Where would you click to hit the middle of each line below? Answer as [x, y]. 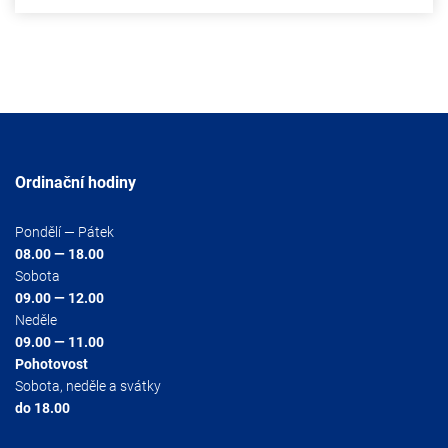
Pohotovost [51, 364]
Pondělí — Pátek [64, 232]
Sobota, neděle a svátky [88, 386]
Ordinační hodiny [75, 183]
